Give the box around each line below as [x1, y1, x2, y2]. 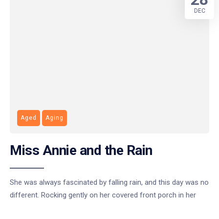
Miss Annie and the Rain [10, 142, 153, 158]
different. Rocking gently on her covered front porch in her [10, 190, 196, 199]
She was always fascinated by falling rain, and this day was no [10, 177, 209, 187]
